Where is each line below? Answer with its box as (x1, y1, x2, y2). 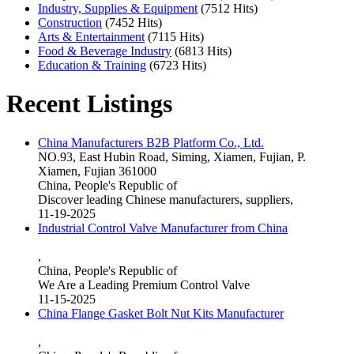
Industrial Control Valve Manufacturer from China (38, 220, 288, 235)
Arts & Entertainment (38, 30, 145, 44)
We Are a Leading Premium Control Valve (38, 277, 250, 292)
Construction (38, 16, 102, 30)
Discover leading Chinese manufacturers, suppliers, (38, 192, 293, 206)
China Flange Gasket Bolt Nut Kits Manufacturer (38, 306, 284, 320)
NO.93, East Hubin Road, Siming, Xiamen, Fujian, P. (38, 149, 306, 164)
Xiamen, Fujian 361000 (38, 164, 156, 178)
